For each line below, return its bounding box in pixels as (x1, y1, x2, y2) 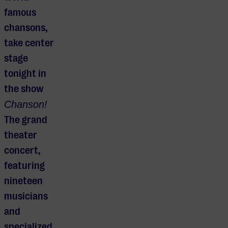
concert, (4, 145, 41, 157)
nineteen (4, 175, 43, 187)
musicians (4, 190, 48, 203)
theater (4, 129, 37, 141)
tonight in (4, 68, 46, 80)
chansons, (4, 22, 48, 34)
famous (4, 7, 36, 19)
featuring (4, 160, 45, 172)
